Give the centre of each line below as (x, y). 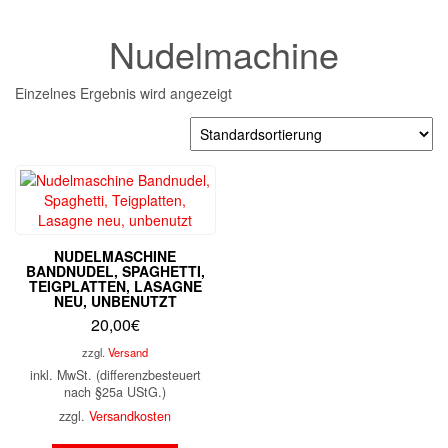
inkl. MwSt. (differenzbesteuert (115, 375)
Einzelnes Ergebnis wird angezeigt (123, 93)
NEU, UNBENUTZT (115, 301)
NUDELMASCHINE (115, 256)
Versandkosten (130, 416)
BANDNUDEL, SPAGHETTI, (115, 271)
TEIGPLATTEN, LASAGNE (115, 286)
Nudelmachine (224, 53)
